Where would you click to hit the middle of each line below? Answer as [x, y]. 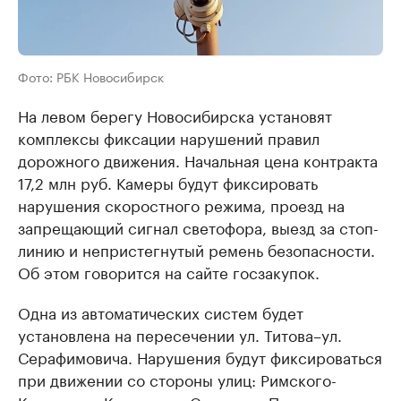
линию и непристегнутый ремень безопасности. [196, 249]
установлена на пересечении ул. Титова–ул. [180, 334]
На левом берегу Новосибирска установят [175, 115]
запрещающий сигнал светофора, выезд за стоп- [198, 226]
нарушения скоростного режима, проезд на [181, 204]
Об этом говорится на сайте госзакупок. [169, 271]
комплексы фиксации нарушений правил [169, 137]
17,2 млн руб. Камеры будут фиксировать [168, 182]
